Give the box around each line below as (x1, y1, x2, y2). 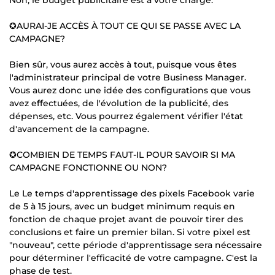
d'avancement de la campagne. (9, 123, 149, 134)
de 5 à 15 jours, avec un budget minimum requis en (9, 200, 235, 212)
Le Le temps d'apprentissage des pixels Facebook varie (9, 187, 255, 199)
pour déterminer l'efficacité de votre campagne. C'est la (9, 252, 257, 263)
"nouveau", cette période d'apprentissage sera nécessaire (9, 239, 262, 250)
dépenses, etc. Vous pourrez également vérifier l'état (9, 110, 243, 122)
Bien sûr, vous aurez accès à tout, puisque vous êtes (9, 58, 236, 70)
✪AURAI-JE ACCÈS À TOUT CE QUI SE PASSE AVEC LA (9, 20, 241, 31)
